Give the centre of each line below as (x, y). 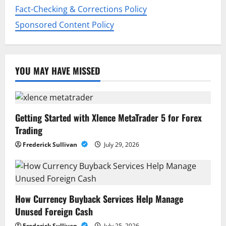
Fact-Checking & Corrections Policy (81, 9)
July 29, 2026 (121, 145)
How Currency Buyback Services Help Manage (99, 199)
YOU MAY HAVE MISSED (58, 71)
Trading (29, 130)
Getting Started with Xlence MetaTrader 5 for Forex (108, 118)
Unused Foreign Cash (54, 212)
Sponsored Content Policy (65, 25)
